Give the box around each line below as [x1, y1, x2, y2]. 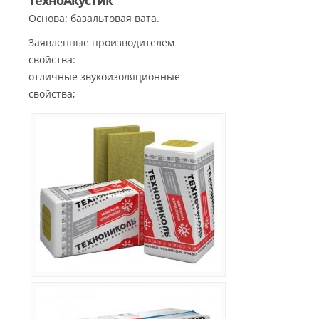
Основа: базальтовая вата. [28, 11, 159, 26]
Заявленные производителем [28, 36, 174, 50]
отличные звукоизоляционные [28, 70, 180, 84]
